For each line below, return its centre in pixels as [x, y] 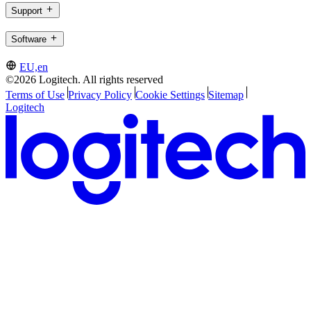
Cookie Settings [170, 95]
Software [29, 40]
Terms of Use [35, 95]
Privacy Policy [100, 95]
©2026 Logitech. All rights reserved [84, 80]
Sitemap [226, 95]
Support [27, 10]
